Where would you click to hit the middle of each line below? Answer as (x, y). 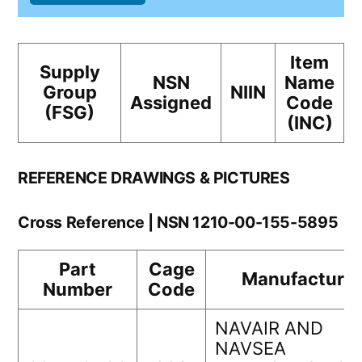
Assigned (171, 103)
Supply (69, 72)
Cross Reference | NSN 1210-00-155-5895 (178, 223)
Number (78, 290)
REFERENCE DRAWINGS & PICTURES (154, 178)
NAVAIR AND (269, 328)
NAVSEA (250, 349)
